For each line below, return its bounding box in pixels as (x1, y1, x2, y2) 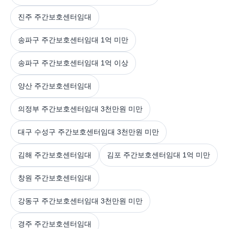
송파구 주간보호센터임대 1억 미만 (18, 35, 128, 44)
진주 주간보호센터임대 (18, 12, 91, 21)
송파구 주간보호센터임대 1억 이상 (18, 58, 128, 67)
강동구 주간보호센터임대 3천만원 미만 (18, 196, 143, 205)
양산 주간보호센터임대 (18, 81, 91, 90)
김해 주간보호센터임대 (18, 150, 91, 159)
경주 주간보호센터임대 (18, 219, 91, 228)
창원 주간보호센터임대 (18, 173, 91, 182)
